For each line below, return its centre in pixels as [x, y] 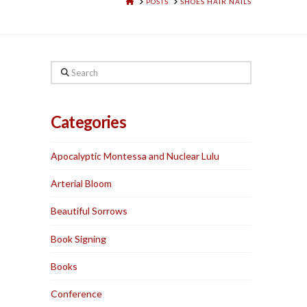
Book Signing [79, 238]
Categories [88, 122]
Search [65, 69]
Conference [77, 293]
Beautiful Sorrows [89, 211]
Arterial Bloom [82, 184]
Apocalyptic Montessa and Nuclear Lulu [135, 156]
